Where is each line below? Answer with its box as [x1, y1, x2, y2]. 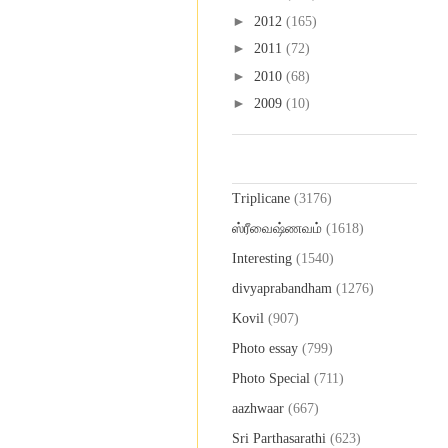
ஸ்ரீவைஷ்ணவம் [232, 220, 322, 236]
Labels [232, 162, 270, 177]
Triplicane [232, 190, 290, 206]
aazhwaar [232, 400, 284, 416]
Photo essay [232, 340, 298, 356]
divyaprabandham [232, 280, 332, 296]
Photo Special [232, 370, 310, 386]
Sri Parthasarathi [232, 430, 326, 446]
